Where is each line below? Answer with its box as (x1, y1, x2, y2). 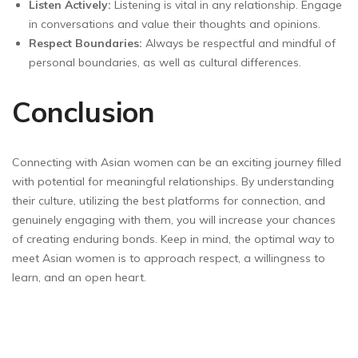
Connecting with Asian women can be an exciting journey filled (12, 155, 341, 170)
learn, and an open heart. (12, 270, 146, 285)
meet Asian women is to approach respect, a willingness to (12, 251, 325, 266)
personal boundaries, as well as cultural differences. (29, 54, 301, 70)
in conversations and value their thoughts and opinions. (29, 16, 320, 31)
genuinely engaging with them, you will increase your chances (12, 213, 336, 228)
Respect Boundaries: (29, 35, 142, 50)
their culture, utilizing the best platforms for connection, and (12, 193, 325, 209)
